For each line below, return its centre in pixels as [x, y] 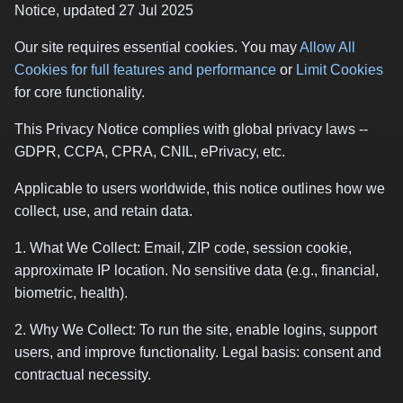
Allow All [327, 47]
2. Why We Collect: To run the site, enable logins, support [196, 330]
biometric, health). [71, 293]
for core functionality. [80, 92]
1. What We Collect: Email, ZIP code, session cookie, [183, 248]
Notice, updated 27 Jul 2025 [104, 10]
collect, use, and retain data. [103, 211]
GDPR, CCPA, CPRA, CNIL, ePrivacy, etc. [150, 152]
